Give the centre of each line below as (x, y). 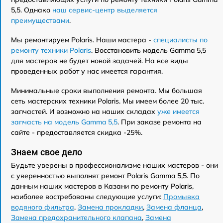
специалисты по (180, 40)
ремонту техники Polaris (51, 50)
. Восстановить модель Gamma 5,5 (149, 50)
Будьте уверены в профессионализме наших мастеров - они (114, 165)
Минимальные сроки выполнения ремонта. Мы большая (107, 91)
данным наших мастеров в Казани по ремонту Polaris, (102, 186)
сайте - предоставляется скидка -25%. (77, 132)
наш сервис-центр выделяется (105, 10)
